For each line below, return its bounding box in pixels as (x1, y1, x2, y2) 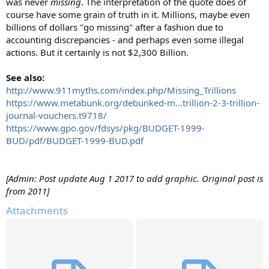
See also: (6, 71, 44, 84)
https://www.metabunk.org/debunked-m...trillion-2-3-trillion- (6, 97, 259, 109)
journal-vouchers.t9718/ (6, 109, 107, 122)
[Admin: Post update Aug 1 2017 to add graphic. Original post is (6, 172, 263, 185)
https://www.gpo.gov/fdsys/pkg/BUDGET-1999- (6, 122, 205, 134)
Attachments (6, 204, 68, 218)
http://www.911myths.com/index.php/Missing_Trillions (6, 84, 236, 97)
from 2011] (6, 185, 49, 198)
